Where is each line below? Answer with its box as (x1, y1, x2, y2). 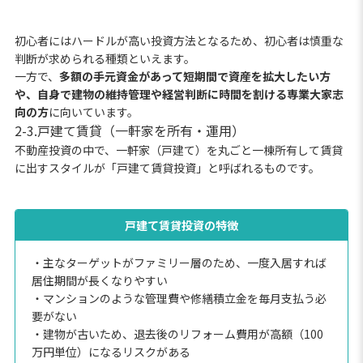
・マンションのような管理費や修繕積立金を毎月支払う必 (31, 289, 327, 306)
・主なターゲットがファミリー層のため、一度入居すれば (31, 254, 327, 271)
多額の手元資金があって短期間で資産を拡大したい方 (58, 67, 331, 84)
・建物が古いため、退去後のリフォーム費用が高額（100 (31, 325, 323, 342)
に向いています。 (48, 103, 139, 120)
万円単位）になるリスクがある (31, 343, 190, 360)
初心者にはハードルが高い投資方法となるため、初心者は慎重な (14, 32, 344, 49)
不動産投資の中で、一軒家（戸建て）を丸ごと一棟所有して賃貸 (14, 141, 343, 158)
